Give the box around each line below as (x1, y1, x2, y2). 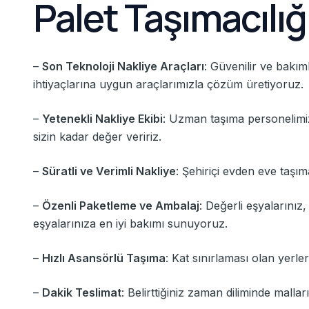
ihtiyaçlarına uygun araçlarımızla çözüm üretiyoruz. (33, 77, 303, 91)
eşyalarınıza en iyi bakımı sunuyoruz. (33, 216, 228, 230)
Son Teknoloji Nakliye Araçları (42, 59, 204, 73)
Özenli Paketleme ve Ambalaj (42, 198, 199, 212)
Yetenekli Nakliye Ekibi (42, 111, 163, 126)
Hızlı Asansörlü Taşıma (42, 250, 166, 265)
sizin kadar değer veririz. (33, 129, 161, 143)
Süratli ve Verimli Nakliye (42, 163, 176, 178)
